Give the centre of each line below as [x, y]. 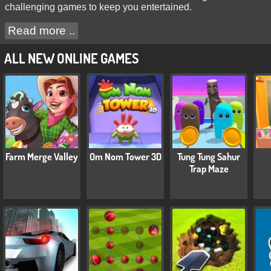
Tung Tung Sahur [209, 156]
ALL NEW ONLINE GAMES [71, 58]
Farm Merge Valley [42, 156]
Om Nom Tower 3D [125, 156]
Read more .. [41, 31]
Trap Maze [209, 168]
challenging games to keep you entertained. [98, 7]
